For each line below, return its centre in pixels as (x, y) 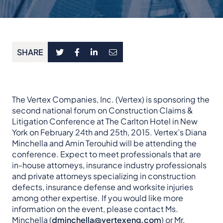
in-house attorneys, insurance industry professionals (109, 165)
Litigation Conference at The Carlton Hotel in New (105, 121)
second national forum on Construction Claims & (103, 111)
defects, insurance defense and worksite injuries (103, 187)
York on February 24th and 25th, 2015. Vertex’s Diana (109, 132)
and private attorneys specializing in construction (104, 176)
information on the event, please (73, 209)
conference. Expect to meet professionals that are (107, 154)
